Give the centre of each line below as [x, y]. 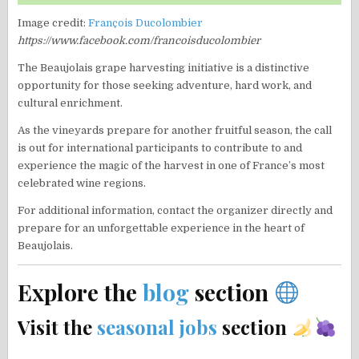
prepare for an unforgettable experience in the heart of [161, 228]
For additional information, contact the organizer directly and [175, 211]
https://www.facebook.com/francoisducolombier [139, 41]
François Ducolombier [146, 23]
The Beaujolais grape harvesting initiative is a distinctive [164, 68]
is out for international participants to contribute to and [160, 148]
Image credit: [53, 23]
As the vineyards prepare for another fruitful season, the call [175, 131]
